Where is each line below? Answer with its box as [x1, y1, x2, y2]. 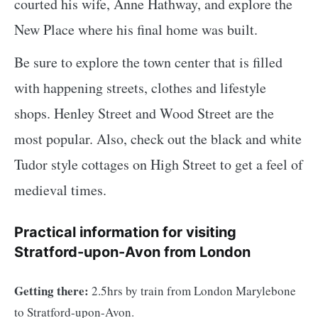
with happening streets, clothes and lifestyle [14, 77, 266, 97]
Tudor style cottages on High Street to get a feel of [14, 154, 303, 174]
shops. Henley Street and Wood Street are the [14, 103, 274, 123]
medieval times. [14, 180, 106, 199]
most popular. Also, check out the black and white [14, 128, 302, 148]
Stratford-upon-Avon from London [14, 243, 251, 261]
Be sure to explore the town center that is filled [14, 52, 283, 72]
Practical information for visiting [14, 223, 236, 241]
